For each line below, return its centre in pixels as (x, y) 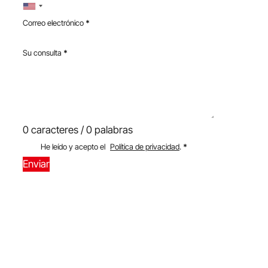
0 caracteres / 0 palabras (78, 130)
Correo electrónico (53, 22)
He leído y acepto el (74, 146)
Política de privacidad (145, 146)
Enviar (36, 164)
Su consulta (42, 52)
